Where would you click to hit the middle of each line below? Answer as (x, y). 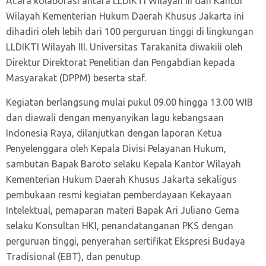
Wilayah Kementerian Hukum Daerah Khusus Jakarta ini (125, 16)
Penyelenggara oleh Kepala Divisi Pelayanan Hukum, (116, 148)
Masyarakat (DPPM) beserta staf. (76, 78)
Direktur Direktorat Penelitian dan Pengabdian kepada (121, 62)
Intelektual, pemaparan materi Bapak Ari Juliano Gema (123, 210)
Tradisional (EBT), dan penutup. (74, 256)
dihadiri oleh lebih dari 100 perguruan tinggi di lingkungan (130, 31)
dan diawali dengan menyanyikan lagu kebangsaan (115, 118)
